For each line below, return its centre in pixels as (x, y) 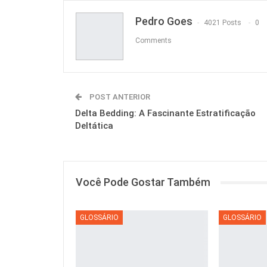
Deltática (94, 126)
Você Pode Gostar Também (143, 182)
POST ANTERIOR (119, 97)
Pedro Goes (164, 21)
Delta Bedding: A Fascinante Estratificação (165, 114)
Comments (153, 40)
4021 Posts (223, 22)
